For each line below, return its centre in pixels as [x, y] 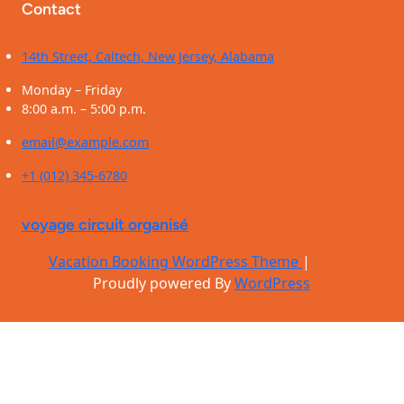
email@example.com [85, 142]
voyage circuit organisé [105, 225]
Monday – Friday [72, 90]
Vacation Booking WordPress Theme [175, 262]
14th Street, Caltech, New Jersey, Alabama [148, 57]
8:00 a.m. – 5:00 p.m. [84, 109]
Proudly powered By [164, 284]
